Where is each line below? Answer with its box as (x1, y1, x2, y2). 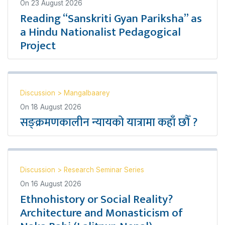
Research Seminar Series (64, 166, 144, 174)
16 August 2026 (31, 180, 81, 188)
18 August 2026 (31, 103, 81, 111)
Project (20, 36, 56, 55)
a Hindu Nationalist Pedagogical (20, 23, 181, 42)
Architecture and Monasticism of (20, 203, 183, 222)
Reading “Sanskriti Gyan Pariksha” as (20, 9, 202, 28)
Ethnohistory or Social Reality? (20, 190, 173, 209)
